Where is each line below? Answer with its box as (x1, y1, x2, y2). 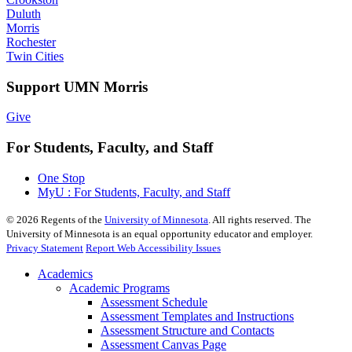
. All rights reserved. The (208, 213, 311, 225)
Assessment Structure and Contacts (101, 323, 274, 337)
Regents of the (38, 213, 104, 225)
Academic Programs (69, 280, 170, 295)
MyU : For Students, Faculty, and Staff (38, 185, 230, 199)
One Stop (38, 170, 85, 185)
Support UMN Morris (6, 78, 148, 95)
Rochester (6, 35, 56, 49)
